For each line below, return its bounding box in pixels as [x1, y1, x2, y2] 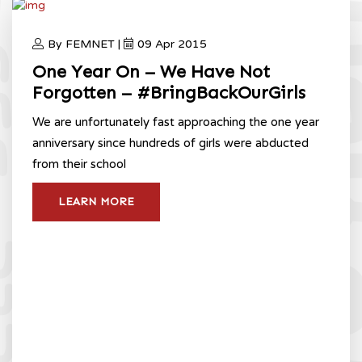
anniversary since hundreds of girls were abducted [32, 135, 309, 150]
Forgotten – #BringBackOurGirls [32, 81, 305, 103]
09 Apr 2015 [137, 36, 207, 51]
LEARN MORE [58, 194, 134, 208]
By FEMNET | [48, 36, 124, 51]
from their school [32, 156, 126, 171]
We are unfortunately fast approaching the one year [32, 114, 319, 129]
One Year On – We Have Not [32, 60, 270, 82]
